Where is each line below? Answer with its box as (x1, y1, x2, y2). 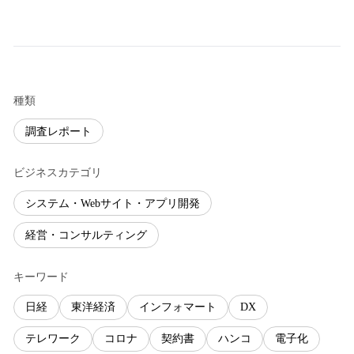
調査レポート (25, 125, 92, 137)
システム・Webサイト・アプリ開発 (25, 197, 200, 209)
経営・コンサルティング (25, 228, 147, 241)
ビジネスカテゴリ (13, 167, 102, 179)
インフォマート (139, 301, 217, 314)
